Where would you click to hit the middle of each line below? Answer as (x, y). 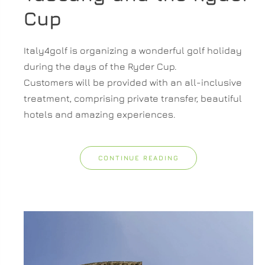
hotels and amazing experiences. (100, 114)
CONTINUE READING (138, 157)
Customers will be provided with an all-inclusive (133, 82)
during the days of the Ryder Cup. (100, 66)
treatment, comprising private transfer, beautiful (133, 98)
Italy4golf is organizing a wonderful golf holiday (133, 50)
